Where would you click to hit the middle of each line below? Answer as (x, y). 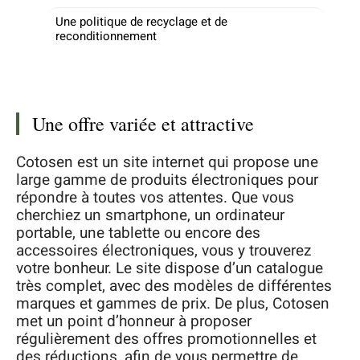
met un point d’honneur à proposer (134, 321)
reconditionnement (106, 36)
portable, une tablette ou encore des (138, 233)
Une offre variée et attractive (143, 124)
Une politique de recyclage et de (141, 21)
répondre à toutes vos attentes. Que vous (155, 197)
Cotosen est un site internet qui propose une (167, 162)
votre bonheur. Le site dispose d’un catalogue (170, 268)
